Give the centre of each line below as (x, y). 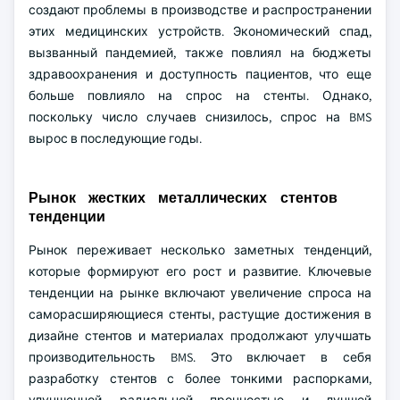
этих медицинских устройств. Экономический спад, (200, 31)
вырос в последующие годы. (115, 138)
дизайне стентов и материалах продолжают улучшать (200, 336)
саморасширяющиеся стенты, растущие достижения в (200, 314)
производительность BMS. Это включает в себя (200, 357)
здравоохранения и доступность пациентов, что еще (200, 74)
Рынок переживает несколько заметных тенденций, (200, 250)
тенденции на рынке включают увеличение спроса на (200, 293)
